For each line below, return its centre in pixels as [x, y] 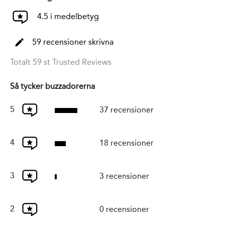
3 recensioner [124, 176]
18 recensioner [127, 143]
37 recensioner [127, 110]
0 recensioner [124, 209]
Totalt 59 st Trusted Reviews [61, 62]
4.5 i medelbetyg [67, 16]
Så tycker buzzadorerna [52, 86]
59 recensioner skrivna [73, 42]
